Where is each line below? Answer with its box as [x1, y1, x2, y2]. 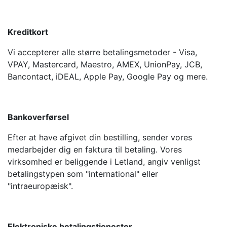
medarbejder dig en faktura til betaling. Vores [8, 144, 182, 155]
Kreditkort [8, 26, 48, 37]
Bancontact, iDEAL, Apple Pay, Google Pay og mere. [8, 71, 208, 82]
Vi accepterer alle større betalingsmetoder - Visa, [8, 47, 197, 57]
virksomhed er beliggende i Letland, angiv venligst [8, 156, 201, 167]
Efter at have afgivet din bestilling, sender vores [8, 132, 192, 142]
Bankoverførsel [8, 111, 71, 122]
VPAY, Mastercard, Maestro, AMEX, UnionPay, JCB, [8, 59, 202, 69]
